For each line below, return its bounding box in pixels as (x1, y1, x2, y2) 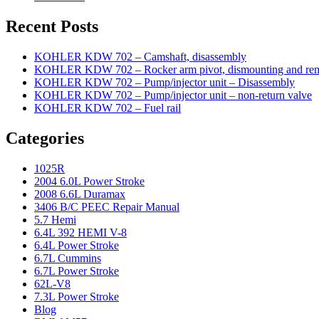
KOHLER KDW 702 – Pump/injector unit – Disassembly (34, 76, 295, 89)
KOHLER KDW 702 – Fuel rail (34, 102, 181, 115)
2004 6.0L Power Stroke (34, 174, 145, 187)
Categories (6, 129, 84, 148)
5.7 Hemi (34, 213, 76, 226)
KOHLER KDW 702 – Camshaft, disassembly (34, 51, 246, 63)
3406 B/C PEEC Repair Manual (34, 200, 179, 213)
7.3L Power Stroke (34, 290, 119, 303)
